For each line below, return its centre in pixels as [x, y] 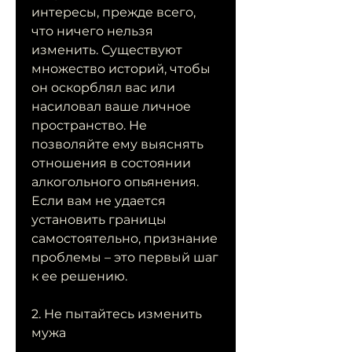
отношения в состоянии [111, 163]
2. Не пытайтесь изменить [117, 314]
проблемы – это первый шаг [125, 258]
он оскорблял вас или [103, 88]
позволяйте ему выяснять [117, 145]
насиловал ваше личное [111, 107]
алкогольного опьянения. [115, 182]
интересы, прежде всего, [114, 13]
